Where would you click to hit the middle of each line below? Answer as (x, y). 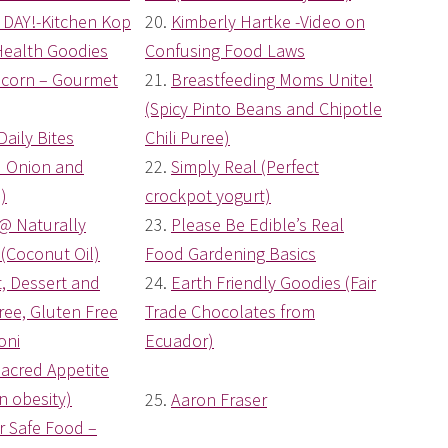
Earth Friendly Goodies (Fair (273, 283)
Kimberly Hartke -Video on (268, 22)
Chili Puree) (187, 138)
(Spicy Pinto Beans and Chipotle (263, 109)
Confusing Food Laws (225, 51)
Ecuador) (179, 341)
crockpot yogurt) (208, 196)
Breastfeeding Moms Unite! (272, 80)
